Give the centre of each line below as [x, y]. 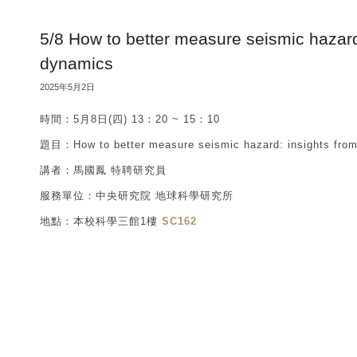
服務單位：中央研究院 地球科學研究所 [137, 195]
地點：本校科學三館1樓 [101, 221]
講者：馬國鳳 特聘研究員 [103, 170]
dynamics [76, 63]
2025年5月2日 [67, 86]
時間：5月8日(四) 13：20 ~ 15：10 [130, 119]
